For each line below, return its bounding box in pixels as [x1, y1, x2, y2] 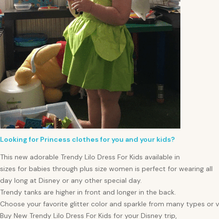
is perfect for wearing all [133, 164, 213, 173]
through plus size [50, 164, 109, 173]
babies [29, 164, 50, 173]
